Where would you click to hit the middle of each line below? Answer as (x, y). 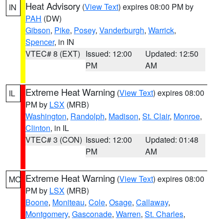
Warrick (161, 30)
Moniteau (68, 202)
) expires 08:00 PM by (156, 7)
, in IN (64, 42)
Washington (46, 116)
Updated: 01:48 (172, 140)
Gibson (38, 30)
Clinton (38, 128)
